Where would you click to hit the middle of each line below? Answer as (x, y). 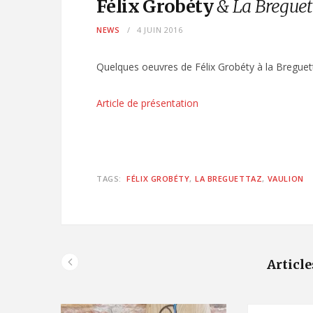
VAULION (285, 179)
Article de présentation (147, 103)
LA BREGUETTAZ (229, 179)
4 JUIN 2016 (160, 30)
